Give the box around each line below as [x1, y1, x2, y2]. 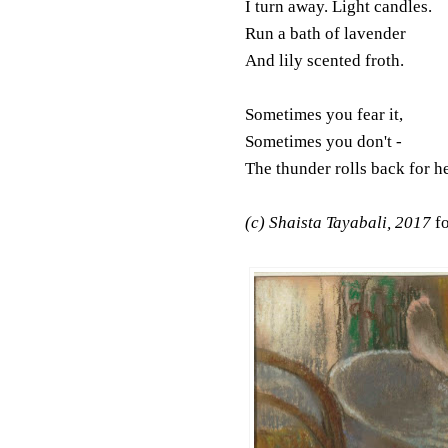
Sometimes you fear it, [244, 105, 403, 125]
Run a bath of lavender [244, 24, 406, 44]
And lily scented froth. [244, 51, 404, 71]
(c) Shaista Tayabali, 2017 [244, 213, 435, 233]
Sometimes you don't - [244, 132, 402, 152]
